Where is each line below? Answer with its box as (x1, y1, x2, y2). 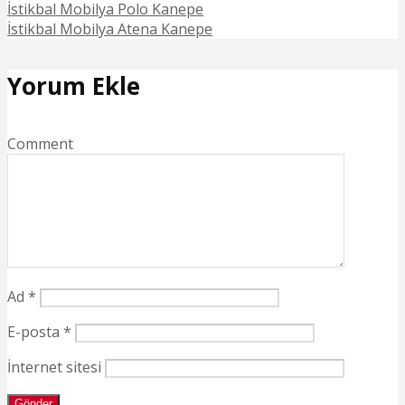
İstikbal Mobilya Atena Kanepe (7, 18, 212, 39)
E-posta (7, 321, 63, 342)
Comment (7, 133, 73, 154)
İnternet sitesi (7, 356, 101, 377)
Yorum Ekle (7, 70, 140, 103)
